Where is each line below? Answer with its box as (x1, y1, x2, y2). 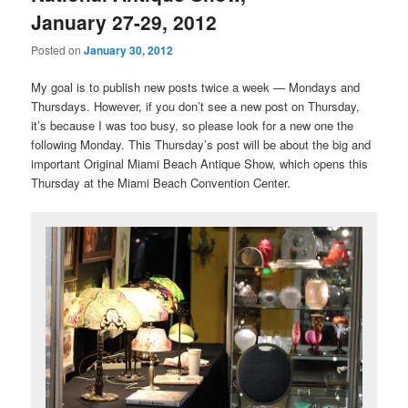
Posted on (31, 42, 85, 58)
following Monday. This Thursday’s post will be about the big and (31, 136, 372, 154)
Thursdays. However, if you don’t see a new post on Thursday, (31, 97, 361, 116)
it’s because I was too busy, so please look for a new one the (31, 117, 354, 135)
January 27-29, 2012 (31, 8, 218, 36)
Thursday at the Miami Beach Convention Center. (31, 174, 291, 192)
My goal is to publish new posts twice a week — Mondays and (31, 78, 361, 97)
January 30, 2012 (84, 42, 174, 59)
